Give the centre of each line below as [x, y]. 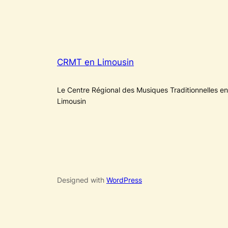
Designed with [82, 180]
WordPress [124, 180]
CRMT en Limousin [95, 62]
